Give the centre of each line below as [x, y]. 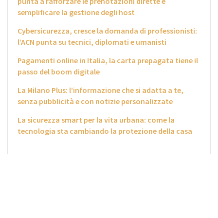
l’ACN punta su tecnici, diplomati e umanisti [92, 42]
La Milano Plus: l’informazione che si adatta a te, [100, 90]
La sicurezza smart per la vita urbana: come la [96, 120]
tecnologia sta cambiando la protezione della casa [105, 131]
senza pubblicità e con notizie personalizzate [95, 101]
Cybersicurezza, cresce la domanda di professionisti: [107, 31]
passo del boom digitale [59, 72]
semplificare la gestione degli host [76, 12]
